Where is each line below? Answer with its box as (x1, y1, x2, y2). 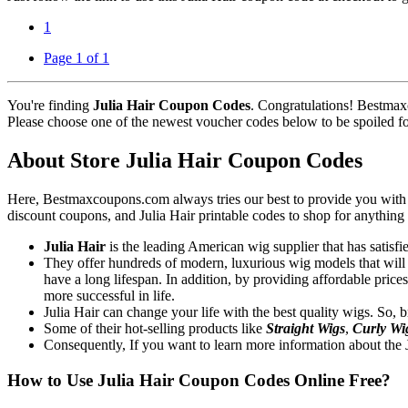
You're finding (7, 97, 93, 114)
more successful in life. (44, 288, 175, 304)
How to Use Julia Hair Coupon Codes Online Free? (7, 370, 391, 390)
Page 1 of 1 (44, 50, 109, 66)
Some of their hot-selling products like (44, 321, 266, 337)
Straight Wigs (266, 321, 345, 337)
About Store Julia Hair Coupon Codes (7, 148, 362, 173)
